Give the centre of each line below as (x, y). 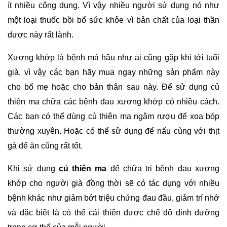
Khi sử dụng (33, 168)
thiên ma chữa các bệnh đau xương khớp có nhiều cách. (113, 101)
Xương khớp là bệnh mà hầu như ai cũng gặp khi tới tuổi (113, 57)
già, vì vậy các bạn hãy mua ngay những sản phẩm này (113, 72)
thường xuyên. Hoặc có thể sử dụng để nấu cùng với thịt (113, 131)
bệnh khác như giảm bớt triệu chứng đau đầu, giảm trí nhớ (113, 198)
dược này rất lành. (42, 34)
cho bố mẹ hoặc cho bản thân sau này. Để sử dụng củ (113, 87)
